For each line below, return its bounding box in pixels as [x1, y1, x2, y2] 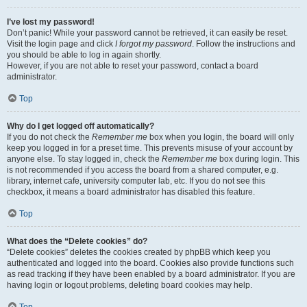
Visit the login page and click [7, 39, 115, 49]
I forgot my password [115, 39, 192, 49]
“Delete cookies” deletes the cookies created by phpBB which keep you [7, 247, 271, 257]
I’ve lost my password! [7, 17, 95, 27]
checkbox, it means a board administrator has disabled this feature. [7, 187, 255, 197]
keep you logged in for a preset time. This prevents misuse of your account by [7, 143, 293, 153]
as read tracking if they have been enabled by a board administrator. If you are [7, 269, 295, 279]
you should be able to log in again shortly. [7, 50, 161, 60]
